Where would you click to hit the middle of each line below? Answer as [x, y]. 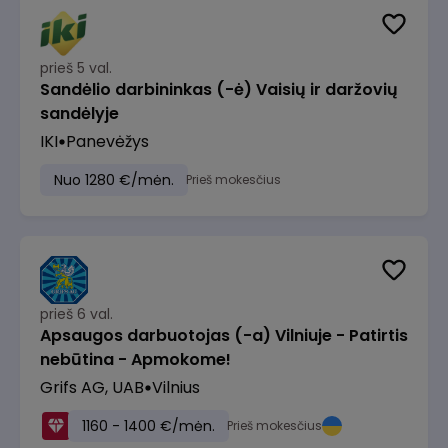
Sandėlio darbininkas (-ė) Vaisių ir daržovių [219, 89]
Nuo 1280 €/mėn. [114, 180]
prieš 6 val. [76, 314]
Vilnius [176, 387]
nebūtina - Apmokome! [135, 359]
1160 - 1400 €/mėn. [148, 426]
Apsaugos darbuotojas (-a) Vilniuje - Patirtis [224, 335]
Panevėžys [107, 141]
